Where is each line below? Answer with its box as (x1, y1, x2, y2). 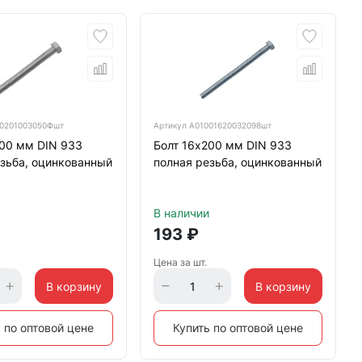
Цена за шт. (153, 256, 207, 268)
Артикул (153, 120, 189, 130)
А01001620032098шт (188, 120, 271, 130)
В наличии (153, 206, 209, 220)
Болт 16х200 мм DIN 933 (153, 138, 292, 152)
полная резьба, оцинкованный (153, 155, 322, 169)
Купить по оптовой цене (172, 321, 303, 335)
